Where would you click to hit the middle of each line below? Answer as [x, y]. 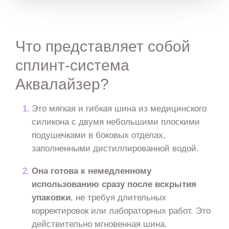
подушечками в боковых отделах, [99, 135]
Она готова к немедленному [92, 170]
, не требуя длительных [119, 197]
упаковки [51, 197]
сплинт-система [72, 65]
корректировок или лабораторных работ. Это [121, 210]
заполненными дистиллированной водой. [116, 148]
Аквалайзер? [62, 84]
